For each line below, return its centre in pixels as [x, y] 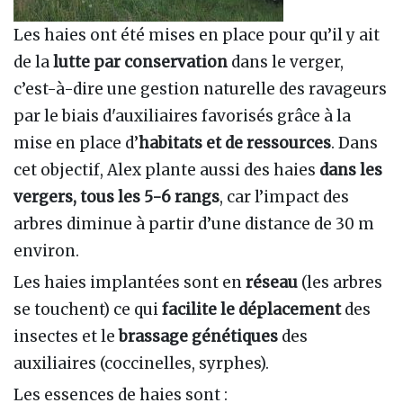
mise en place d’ [76, 143]
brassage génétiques [198, 337]
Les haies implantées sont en [130, 283]
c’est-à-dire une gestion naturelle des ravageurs [200, 90]
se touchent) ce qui [88, 310]
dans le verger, [286, 63]
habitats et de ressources [235, 143]
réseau [272, 283]
